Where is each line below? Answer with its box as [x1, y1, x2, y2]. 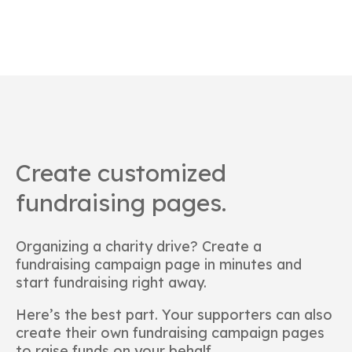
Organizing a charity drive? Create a [16, 236, 262, 255]
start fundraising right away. [16, 273, 207, 291]
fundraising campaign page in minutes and [16, 255, 302, 273]
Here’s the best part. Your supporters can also [16, 305, 332, 324]
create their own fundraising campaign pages [16, 323, 324, 342]
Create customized [16, 157, 226, 188]
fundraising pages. [16, 187, 226, 218]
